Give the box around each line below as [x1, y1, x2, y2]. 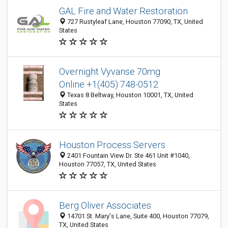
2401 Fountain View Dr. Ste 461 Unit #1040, [66, 152, 190, 159]
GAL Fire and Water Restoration [59, 6, 188, 16]
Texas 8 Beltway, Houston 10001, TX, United [66, 91, 193, 99]
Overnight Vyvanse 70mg [59, 66, 160, 77]
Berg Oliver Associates [59, 200, 151, 211]
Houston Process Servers [59, 139, 165, 150]
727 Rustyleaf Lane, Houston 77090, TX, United [66, 18, 203, 25]
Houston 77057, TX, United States [59, 160, 156, 168]
